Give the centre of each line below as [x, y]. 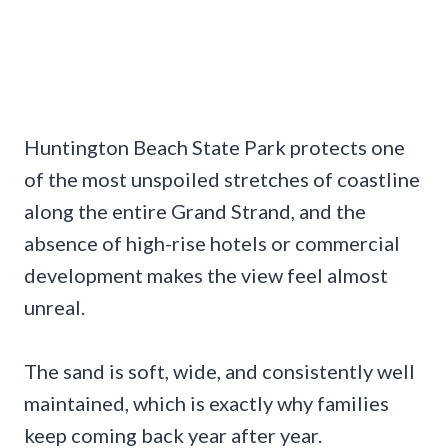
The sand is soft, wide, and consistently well [219, 371]
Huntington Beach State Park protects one [214, 147]
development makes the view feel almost [206, 275]
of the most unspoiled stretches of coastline [222, 179]
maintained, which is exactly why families [206, 403]
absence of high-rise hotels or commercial [212, 243]
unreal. [54, 307]
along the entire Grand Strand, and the [195, 211]
